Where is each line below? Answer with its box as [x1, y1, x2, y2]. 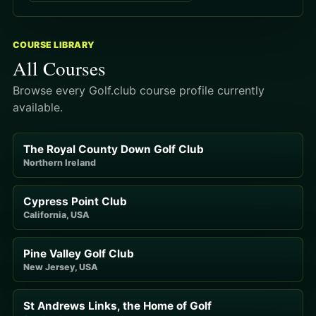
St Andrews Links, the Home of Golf [23, 298, 212, 312]
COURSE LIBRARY [13, 39, 95, 50]
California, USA [23, 209, 90, 220]
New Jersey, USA [23, 261, 98, 272]
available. [13, 99, 63, 114]
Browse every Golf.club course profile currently [13, 83, 265, 97]
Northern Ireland [23, 157, 96, 168]
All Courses [13, 54, 106, 81]
